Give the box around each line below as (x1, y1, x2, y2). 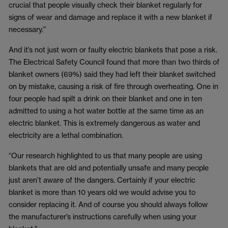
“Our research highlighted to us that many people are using (9, 151, 202, 160)
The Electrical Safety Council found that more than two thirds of (9, 58, 219, 66)
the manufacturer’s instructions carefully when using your (9, 212, 196, 221)
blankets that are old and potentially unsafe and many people (9, 163, 209, 172)
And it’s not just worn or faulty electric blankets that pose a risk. (9, 45, 217, 54)
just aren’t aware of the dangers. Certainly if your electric (9, 176, 195, 184)
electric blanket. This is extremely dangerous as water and (9, 119, 200, 127)
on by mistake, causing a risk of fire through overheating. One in (9, 82, 218, 91)
